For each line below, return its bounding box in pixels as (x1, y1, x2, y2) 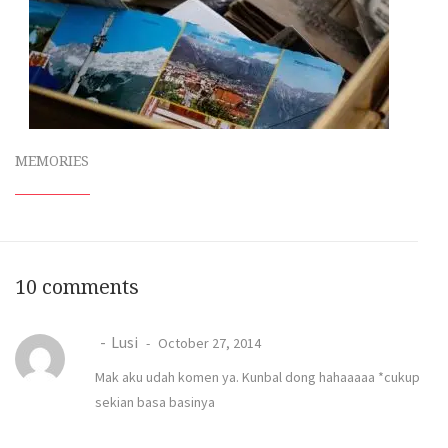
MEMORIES (15, 153, 89, 169)
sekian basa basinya (95, 392, 215, 411)
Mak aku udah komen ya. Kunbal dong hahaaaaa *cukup (95, 367, 420, 386)
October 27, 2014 (155, 333, 261, 352)
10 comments (15, 275, 139, 300)
